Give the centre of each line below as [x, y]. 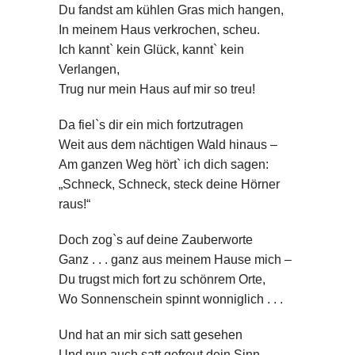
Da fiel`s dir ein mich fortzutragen [151, 125]
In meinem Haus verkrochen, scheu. [159, 30]
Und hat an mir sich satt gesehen [151, 335]
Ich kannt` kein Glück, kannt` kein [151, 50]
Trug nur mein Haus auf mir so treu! [157, 90]
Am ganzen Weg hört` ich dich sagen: [164, 165]
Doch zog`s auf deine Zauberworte [156, 240]
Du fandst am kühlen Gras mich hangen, [171, 10]
